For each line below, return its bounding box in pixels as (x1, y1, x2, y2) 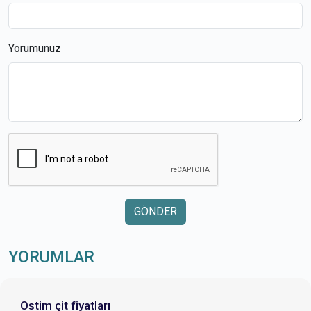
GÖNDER (134, 204, 177, 218)
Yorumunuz (8, 41, 61, 55)
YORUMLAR (8, 246, 94, 267)
